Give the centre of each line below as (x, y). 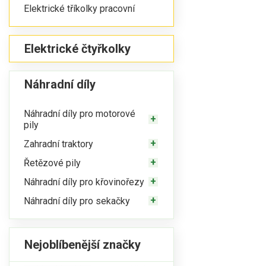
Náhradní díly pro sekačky (77, 201)
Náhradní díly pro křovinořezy (84, 182)
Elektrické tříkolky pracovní (79, 8)
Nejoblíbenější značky (83, 245)
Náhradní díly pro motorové (80, 114)
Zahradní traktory (58, 144)
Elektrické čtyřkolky (77, 49)
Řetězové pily (52, 163)
